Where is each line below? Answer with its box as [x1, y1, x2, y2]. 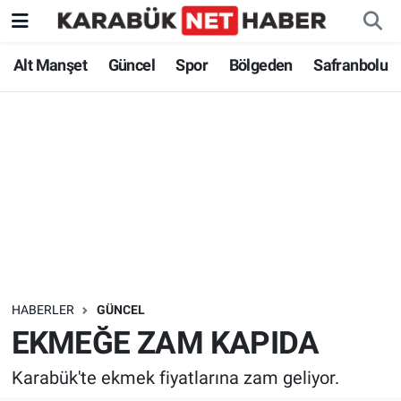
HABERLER [11, 303, 74, 318]
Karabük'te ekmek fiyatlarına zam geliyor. [11, 367, 339, 389]
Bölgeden [228, 55, 293, 75]
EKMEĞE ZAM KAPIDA [11, 324, 320, 362]
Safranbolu [313, 55, 388, 75]
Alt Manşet [13, 55, 87, 75]
